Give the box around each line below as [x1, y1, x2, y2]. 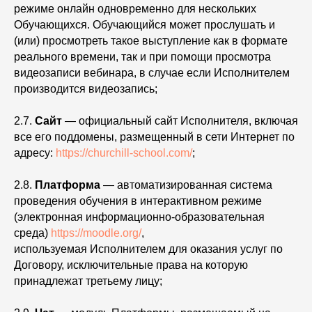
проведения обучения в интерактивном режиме [14, 195, 262, 207]
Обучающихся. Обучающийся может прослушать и [14, 19, 275, 31]
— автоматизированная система [100, 179, 272, 191]
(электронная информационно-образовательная [14, 211, 265, 223]
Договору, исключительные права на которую [14, 259, 248, 271]
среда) [14, 227, 51, 239]
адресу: [14, 147, 56, 159]
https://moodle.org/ [51, 227, 141, 239]
